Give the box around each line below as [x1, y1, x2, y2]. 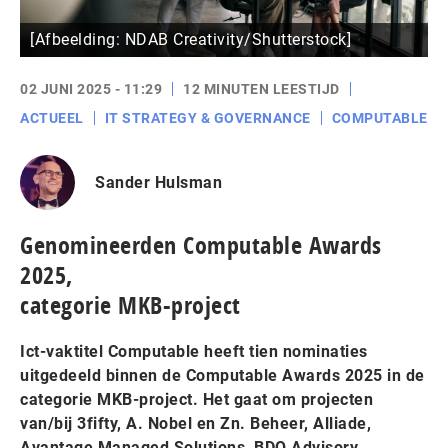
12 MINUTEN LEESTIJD [183, 81, 340, 98]
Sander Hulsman [95, 172, 222, 192]
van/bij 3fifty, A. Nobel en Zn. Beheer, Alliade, [20, 414, 371, 434]
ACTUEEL [20, 110, 84, 127]
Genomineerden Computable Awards [20, 229, 382, 262]
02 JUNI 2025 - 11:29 [20, 81, 162, 98]
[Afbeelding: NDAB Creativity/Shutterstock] [30, 30, 351, 50]
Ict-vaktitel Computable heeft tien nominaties [20, 342, 368, 362]
